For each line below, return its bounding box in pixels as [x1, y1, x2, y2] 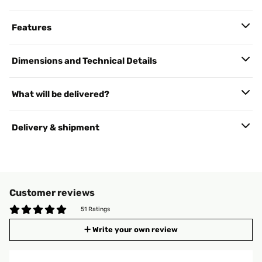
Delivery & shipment [12, 122, 99, 133]
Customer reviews [9, 187, 95, 198]
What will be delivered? [12, 89, 109, 99]
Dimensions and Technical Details [12, 56, 157, 66]
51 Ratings [81, 205, 110, 213]
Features [12, 22, 51, 33]
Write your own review [92, 225, 178, 234]
